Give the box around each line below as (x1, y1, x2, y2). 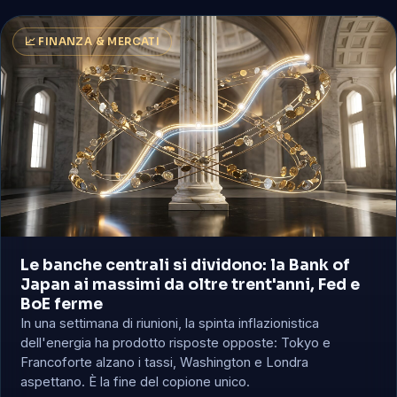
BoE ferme (20, 293, 104, 314)
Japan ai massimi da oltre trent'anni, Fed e (20, 274, 361, 294)
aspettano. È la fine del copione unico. (20, 373, 251, 390)
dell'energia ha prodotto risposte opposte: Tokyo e (20, 334, 331, 351)
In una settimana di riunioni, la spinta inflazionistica (20, 315, 320, 331)
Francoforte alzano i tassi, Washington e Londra (20, 354, 309, 370)
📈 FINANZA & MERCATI (24, 35, 160, 48)
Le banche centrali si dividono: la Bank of (20, 254, 351, 275)
